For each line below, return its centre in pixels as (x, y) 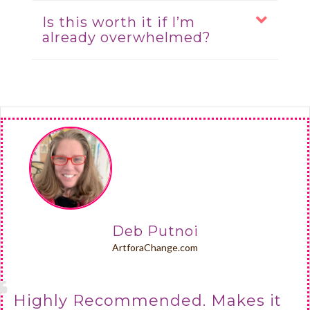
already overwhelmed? (127, 38)
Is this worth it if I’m (119, 22)
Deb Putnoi (155, 231)
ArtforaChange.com (155, 248)
